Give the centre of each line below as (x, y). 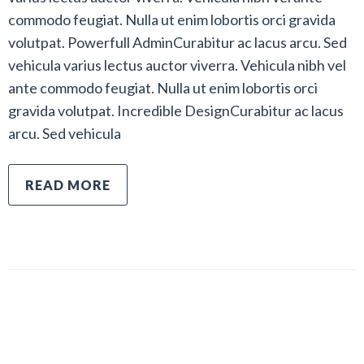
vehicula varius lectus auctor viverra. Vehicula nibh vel (177, 65)
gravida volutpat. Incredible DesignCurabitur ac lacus (176, 110)
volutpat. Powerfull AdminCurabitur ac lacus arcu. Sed (178, 42)
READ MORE (68, 185)
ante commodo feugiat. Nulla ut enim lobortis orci (163, 88)
